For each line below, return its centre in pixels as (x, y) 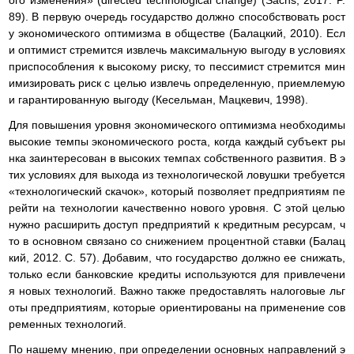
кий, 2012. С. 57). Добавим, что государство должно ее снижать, (177, 258)
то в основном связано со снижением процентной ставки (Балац (177, 241)
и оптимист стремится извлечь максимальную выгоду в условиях (177, 49)
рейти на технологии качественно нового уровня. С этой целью (177, 208)
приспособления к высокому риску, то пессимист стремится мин (177, 66)
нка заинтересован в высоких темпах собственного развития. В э (177, 158)
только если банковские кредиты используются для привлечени (177, 275)
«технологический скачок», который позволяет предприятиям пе (177, 192)
